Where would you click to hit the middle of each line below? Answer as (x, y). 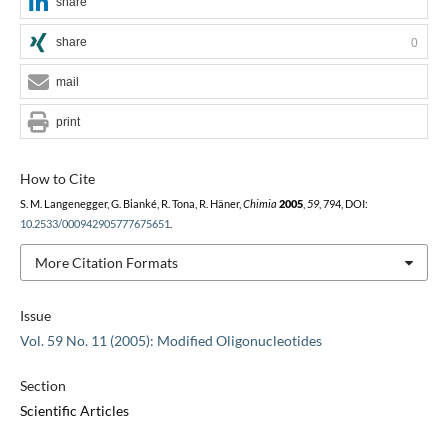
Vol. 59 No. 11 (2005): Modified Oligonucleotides (170, 341)
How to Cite (57, 178)
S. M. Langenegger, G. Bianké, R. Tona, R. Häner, (131, 203)
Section (42, 386)
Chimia (259, 203)
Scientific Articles (74, 411)
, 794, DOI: (343, 203)
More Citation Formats (106, 262)
